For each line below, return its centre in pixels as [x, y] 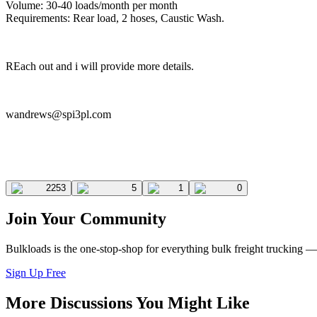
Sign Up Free [36, 273]
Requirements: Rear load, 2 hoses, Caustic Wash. [115, 18]
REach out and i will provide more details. [100, 66]
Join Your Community [86, 219]
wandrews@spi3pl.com [58, 114]
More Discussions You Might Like [128, 303]
